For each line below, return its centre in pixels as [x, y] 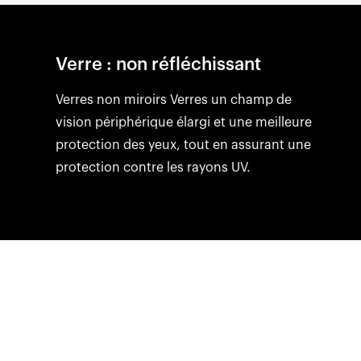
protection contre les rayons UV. [153, 167]
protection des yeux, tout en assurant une [183, 145]
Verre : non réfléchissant [158, 64]
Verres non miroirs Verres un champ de [174, 100]
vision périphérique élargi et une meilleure [184, 122]
